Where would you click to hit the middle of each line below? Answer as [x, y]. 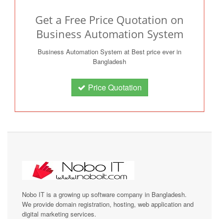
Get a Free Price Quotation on [109, 20]
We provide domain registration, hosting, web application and [108, 204]
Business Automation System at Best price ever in [109, 52]
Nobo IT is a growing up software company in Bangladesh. [104, 195]
